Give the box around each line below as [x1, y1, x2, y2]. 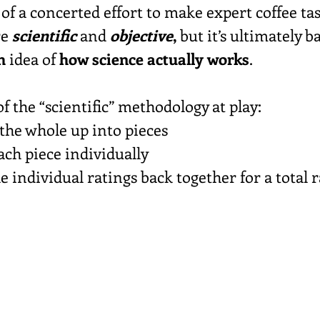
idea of [6, 48, 59, 70]
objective [110, 24, 173, 46]
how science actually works [59, 48, 249, 70]
